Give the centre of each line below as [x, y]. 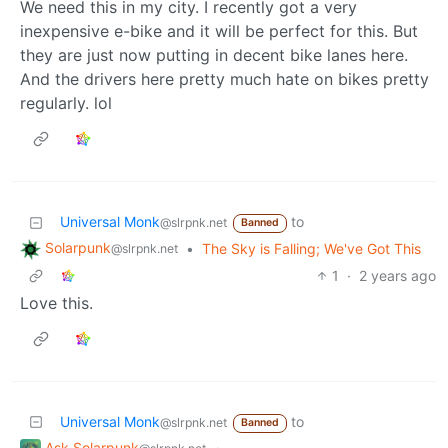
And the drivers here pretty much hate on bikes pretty [224, 79]
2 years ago [397, 276]
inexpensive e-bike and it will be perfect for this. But [219, 31]
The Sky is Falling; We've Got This [311, 249]
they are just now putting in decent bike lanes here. [214, 55]
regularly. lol [66, 103]
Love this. [56, 303]
